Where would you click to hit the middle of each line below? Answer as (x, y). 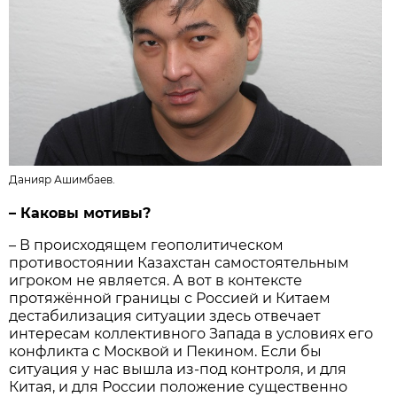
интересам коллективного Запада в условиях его (191, 333)
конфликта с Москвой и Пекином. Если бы (166, 351)
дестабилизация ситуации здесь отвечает (165, 315)
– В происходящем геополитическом (147, 245)
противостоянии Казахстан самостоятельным (179, 262)
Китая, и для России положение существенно (179, 386)
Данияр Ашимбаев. (62, 180)
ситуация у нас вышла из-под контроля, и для (178, 369)
